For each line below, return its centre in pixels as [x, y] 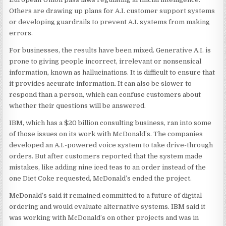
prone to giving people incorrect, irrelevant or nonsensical [105, 61]
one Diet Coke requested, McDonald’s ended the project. [101, 178]
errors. [21, 33]
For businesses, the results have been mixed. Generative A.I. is [110, 50]
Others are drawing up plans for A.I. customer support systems [112, 11]
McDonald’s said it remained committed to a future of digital [106, 195]
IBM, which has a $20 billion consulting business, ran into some [110, 123]
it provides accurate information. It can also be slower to [101, 83]
